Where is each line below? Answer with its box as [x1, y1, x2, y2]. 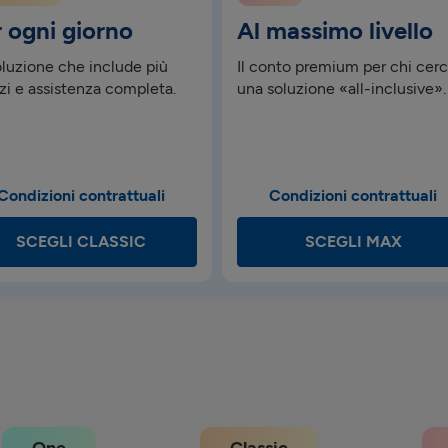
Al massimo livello [237, 16, 434, 45]
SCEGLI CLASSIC [16, 232, 147, 251]
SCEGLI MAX [304, 232, 402, 251]
